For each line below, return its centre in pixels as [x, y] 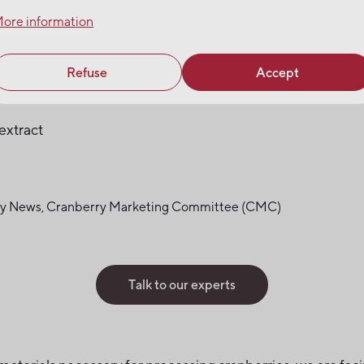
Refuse [87, 72]
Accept [277, 72]
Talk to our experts [182, 284]
